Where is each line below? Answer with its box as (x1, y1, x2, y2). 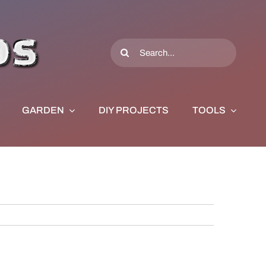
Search (110, 39, 141, 49)
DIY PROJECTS (98, 105, 169, 115)
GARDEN (21, 105, 64, 115)
